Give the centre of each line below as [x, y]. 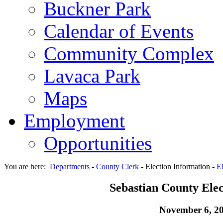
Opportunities [98, 143]
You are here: [27, 166]
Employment [74, 120]
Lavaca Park [92, 76]
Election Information [178, 166]
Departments [70, 166]
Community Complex [129, 53]
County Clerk [117, 166]
